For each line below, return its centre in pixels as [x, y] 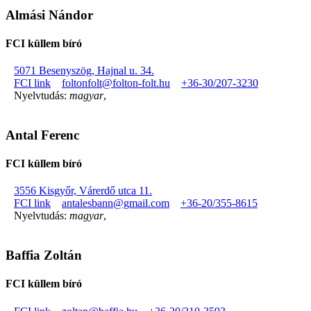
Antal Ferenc [42, 135]
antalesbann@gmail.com [116, 203]
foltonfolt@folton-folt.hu [116, 83]
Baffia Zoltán [44, 255]
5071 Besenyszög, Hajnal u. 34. [84, 71]
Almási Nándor [49, 15]
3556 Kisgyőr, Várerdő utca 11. [83, 191]
